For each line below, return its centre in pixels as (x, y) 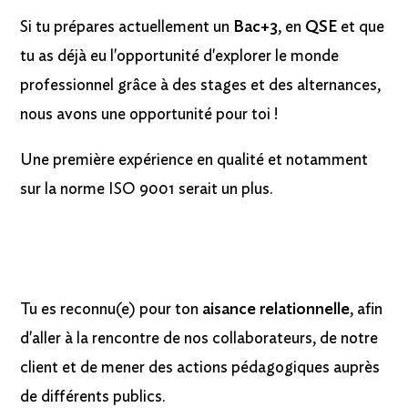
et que (363, 28)
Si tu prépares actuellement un (127, 28)
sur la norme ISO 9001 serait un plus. (149, 190)
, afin (367, 310)
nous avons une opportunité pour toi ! (149, 115)
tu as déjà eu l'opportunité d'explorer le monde (180, 57)
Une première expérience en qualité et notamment (194, 161)
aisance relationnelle (276, 310)
